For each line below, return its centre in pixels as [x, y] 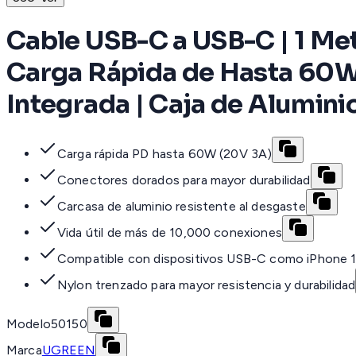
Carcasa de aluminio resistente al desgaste [182, 207]
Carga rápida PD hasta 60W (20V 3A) [165, 154]
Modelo [29, 324]
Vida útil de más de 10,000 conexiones [170, 233]
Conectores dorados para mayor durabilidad [184, 180]
